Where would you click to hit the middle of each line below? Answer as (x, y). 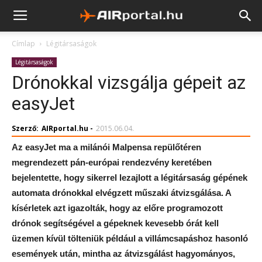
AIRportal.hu (65, 128)
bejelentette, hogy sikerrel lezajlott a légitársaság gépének (130, 177)
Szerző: (25, 128)
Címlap (23, 44)
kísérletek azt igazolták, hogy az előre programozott (117, 208)
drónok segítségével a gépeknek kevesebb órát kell (115, 223)
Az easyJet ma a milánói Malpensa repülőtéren (106, 147)
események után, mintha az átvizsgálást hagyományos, (123, 254)
